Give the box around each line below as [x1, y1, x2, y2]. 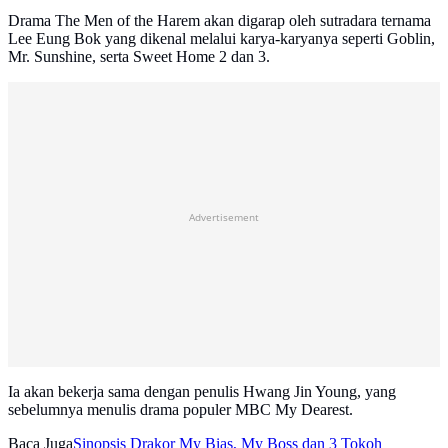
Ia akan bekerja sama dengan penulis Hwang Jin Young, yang [8, 383, 396, 401]
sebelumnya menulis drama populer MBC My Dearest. [8, 401, 353, 419]
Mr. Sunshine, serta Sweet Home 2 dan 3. [8, 48, 270, 66]
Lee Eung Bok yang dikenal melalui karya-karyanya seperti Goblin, [8, 30, 435, 48]
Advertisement [189, 210, 259, 225]
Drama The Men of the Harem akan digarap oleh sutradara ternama [8, 12, 431, 30]
